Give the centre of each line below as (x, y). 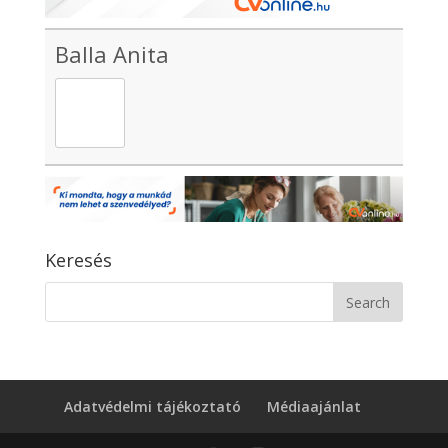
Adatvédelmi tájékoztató (153, 406)
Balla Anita (111, 54)
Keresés (78, 259)
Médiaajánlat (314, 406)
